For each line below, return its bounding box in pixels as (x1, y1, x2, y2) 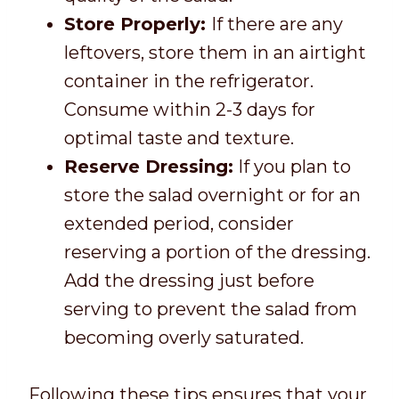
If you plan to (233, 156, 351, 178)
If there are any (211, 13, 343, 36)
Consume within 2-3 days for (64, 99, 315, 121)
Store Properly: (64, 13, 211, 36)
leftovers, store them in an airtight (64, 42, 366, 64)
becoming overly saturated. (64, 327, 304, 349)
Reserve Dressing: (64, 156, 233, 178)
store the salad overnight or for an (64, 184, 361, 207)
